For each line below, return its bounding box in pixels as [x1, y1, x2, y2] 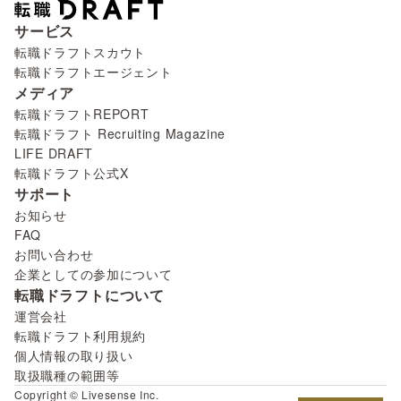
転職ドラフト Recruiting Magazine [14, 124, 226, 143]
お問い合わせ [14, 245, 94, 264]
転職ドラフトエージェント [14, 63, 173, 81]
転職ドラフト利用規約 [14, 327, 146, 346]
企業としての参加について [14, 265, 173, 284]
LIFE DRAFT [14, 144, 93, 163]
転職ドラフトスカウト [14, 43, 146, 62]
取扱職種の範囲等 [14, 366, 120, 385]
